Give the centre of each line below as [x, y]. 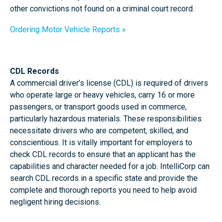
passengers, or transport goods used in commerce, [98, 107]
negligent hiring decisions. [55, 202]
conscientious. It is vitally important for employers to [101, 142]
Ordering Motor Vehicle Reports [65, 29]
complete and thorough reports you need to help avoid [103, 190]
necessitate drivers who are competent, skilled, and [99, 131]
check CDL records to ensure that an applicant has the [103, 154]
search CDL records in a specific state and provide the [104, 178]
